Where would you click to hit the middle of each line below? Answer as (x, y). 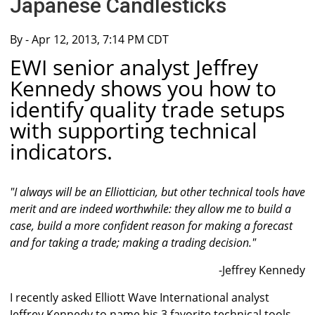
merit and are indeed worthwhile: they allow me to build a (150, 209)
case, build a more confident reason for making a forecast (151, 226)
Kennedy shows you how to (143, 89)
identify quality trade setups (147, 110)
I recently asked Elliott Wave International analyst (140, 298)
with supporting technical (134, 131)
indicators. (61, 152)
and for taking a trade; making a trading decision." (133, 243)
